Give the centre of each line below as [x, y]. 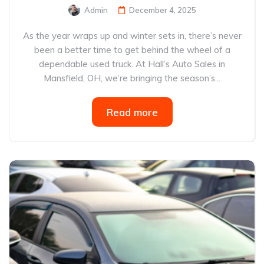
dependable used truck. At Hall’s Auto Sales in [132, 64]
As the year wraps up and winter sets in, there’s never [132, 36]
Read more [132, 112]
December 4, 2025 [162, 10]
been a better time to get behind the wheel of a [132, 50]
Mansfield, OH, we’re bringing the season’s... [132, 78]
